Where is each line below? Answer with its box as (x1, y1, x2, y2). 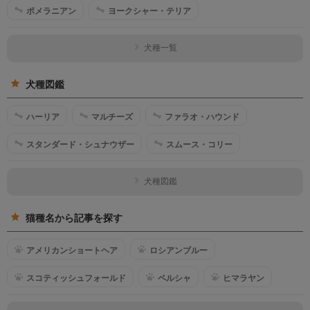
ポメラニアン (26, 4, 76, 17)
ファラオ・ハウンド (165, 110, 239, 123)
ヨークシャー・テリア (108, 4, 191, 17)
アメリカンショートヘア (26, 244, 118, 257)
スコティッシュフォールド (26, 271, 126, 284)
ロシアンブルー (149, 244, 208, 257)
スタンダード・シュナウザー (26, 138, 134, 151)
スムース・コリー (166, 138, 232, 151)
